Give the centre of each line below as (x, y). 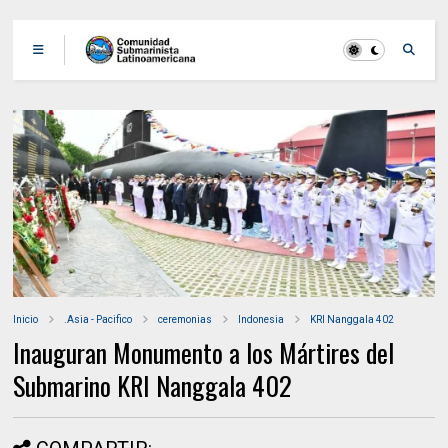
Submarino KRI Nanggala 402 (153, 386)
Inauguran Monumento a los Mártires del (204, 353)
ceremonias (185, 320)
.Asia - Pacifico (98, 320)
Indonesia (261, 320)
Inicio (26, 320)
